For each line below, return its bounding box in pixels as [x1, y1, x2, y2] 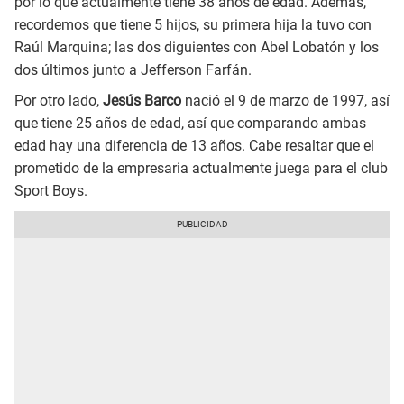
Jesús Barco [103, 92, 181, 110]
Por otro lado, [14, 92, 103, 110]
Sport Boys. [14, 182, 87, 200]
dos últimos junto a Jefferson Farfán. [14, 61, 252, 79]
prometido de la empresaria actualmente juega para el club [14, 160, 388, 178]
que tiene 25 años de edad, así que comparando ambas [14, 115, 366, 133]
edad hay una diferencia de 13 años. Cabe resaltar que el [14, 137, 374, 155]
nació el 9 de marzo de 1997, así [181, 92, 390, 110]
